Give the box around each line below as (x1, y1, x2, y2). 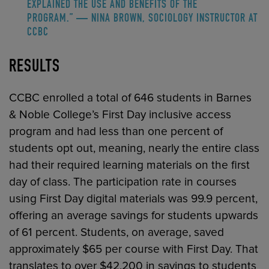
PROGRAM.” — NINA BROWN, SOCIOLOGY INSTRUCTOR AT (27, 13, 258, 26)
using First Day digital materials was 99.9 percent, (9, 192, 258, 207)
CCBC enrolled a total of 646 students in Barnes (9, 91, 252, 106)
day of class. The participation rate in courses (9, 175, 237, 190)
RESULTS (9, 59, 61, 77)
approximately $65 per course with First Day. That (9, 242, 259, 257)
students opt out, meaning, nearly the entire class (9, 141, 260, 156)
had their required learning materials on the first (9, 158, 250, 173)
